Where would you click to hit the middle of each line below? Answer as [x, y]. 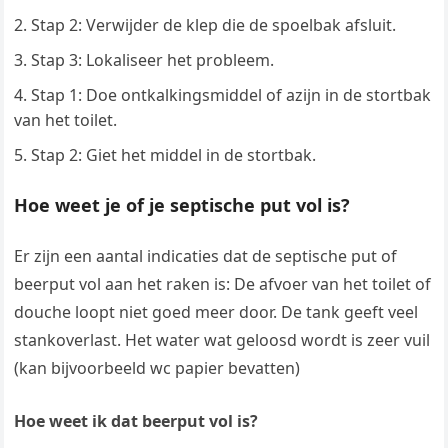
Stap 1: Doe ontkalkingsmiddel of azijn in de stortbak [231, 95]
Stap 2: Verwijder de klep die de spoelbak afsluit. [214, 25]
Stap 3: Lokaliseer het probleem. [153, 60]
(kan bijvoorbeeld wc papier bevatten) [157, 368]
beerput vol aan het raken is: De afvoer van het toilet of [223, 284]
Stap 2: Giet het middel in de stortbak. [174, 155]
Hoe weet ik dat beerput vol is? [136, 421]
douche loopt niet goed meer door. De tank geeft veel [216, 312]
